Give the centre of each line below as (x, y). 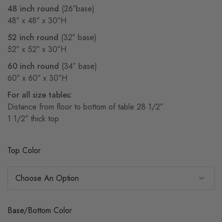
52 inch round (33, 37)
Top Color (24, 150)
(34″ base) (78, 66)
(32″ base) (78, 37)
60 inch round (33, 66)
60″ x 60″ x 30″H (37, 78)
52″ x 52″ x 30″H (37, 49)
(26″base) (77, 9)
